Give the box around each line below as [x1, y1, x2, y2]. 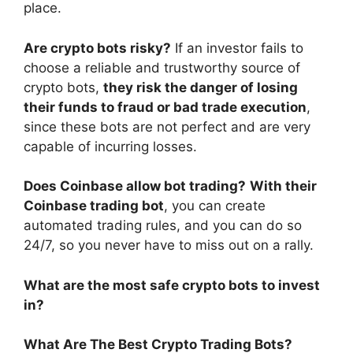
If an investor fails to [175, 39, 303, 56]
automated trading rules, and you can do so [24, 217, 302, 234]
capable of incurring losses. [24, 138, 197, 154]
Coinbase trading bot [24, 198, 164, 214]
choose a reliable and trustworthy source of [24, 59, 300, 76]
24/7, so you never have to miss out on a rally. [24, 237, 314, 254]
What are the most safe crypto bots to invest [24, 277, 320, 293]
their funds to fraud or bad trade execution [24, 98, 307, 115]
